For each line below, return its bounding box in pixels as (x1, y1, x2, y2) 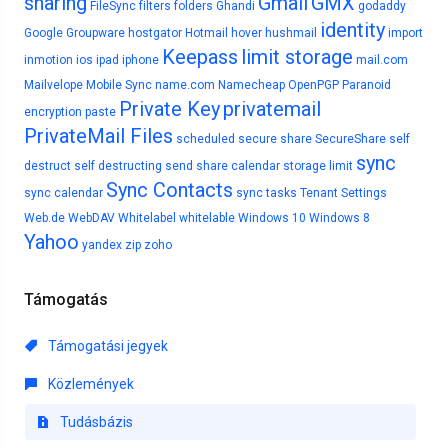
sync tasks (236, 186, 297, 200)
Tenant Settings (300, 186, 387, 200)
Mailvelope (24, 78, 83, 92)
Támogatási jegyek (45, 338, 168, 354)
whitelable (179, 211, 235, 225)
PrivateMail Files (24, 124, 173, 148)
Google (24, 26, 63, 40)
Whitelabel (118, 211, 176, 225)
